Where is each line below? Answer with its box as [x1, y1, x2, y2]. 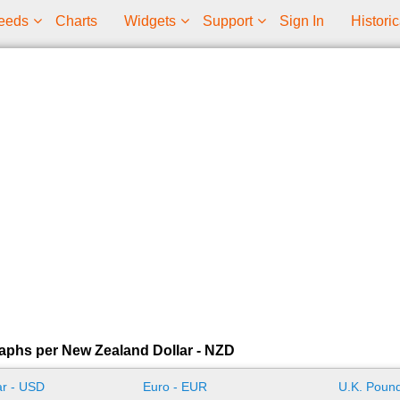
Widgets [124, 13, 176, 29]
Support [203, 13, 253, 29]
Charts [55, 13, 97, 29]
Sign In [279, 13, 324, 29]
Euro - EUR [142, 379, 207, 394]
